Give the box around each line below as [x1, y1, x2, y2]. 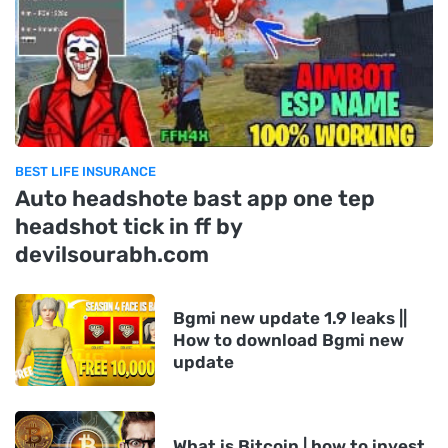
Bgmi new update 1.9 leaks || [173, 307, 407, 328]
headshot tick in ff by [15, 212, 242, 240]
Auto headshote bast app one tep [15, 184, 375, 212]
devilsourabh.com [15, 240, 209, 268]
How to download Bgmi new [173, 329, 404, 350]
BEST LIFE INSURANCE [15, 163, 156, 179]
